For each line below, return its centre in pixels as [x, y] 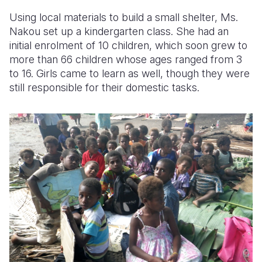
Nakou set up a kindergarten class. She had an [119, 31]
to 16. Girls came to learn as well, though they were [130, 73]
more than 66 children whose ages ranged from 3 [126, 59]
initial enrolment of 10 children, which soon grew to [128, 45]
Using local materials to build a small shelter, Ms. [124, 17]
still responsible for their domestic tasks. [104, 87]
